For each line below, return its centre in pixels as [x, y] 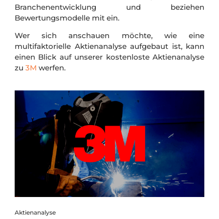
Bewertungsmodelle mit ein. [68, 18]
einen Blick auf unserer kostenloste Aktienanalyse [109, 57]
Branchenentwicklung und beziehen [109, 7]
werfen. [51, 68]
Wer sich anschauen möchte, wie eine [109, 36]
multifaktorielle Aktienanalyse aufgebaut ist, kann [109, 46]
